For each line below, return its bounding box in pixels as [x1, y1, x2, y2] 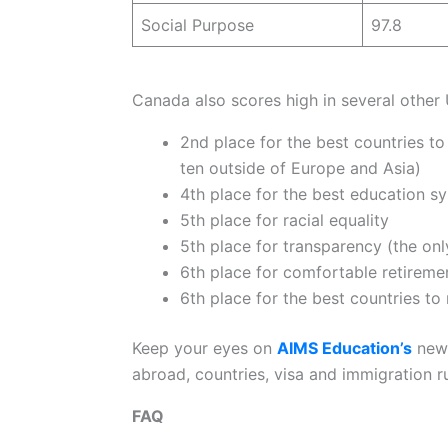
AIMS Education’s [276, 337, 412, 358]
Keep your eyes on [131, 337, 277, 358]
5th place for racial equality [179, 209, 389, 230]
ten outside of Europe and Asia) [179, 157, 421, 178]
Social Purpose [140, 14, 254, 35]
